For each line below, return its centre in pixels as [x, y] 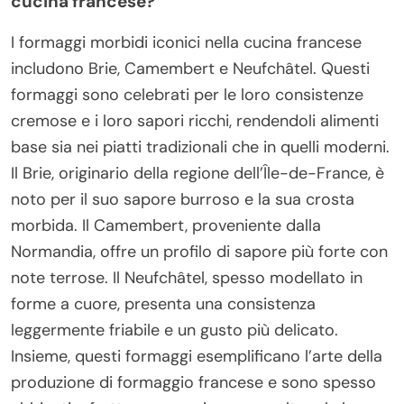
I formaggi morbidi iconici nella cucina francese [186, 42]
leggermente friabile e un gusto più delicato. [174, 330]
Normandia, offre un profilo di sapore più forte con [199, 251]
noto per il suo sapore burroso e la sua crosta [183, 199]
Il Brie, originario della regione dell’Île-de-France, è [197, 173]
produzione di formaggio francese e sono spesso [193, 382]
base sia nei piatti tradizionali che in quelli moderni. [200, 147]
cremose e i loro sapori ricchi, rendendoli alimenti [195, 120]
